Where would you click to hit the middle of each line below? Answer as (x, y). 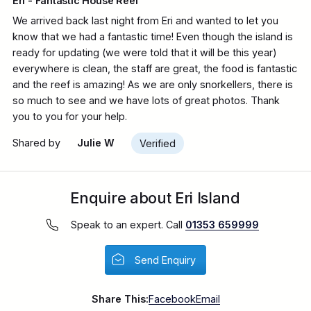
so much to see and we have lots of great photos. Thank (146, 101)
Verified (157, 143)
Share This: (120, 299)
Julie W (95, 142)
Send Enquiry (165, 260)
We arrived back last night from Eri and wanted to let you (145, 21)
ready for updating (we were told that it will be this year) (144, 53)
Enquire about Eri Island (155, 198)
